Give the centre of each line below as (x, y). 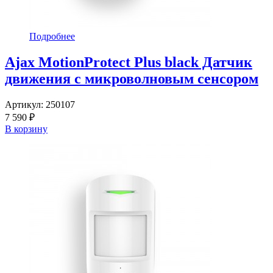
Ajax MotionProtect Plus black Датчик (129, 62)
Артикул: (25, 104)
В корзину (26, 129)
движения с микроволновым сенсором (132, 79)
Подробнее (52, 37)
